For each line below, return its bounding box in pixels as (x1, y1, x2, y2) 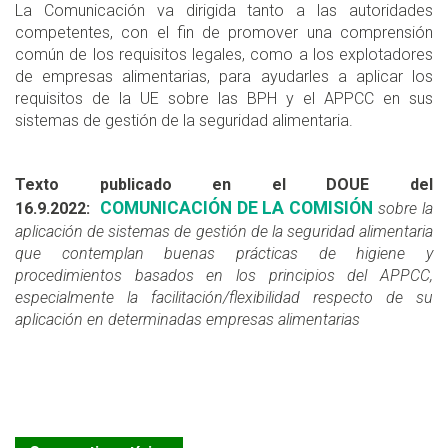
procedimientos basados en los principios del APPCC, (15, 266, 433, 286)
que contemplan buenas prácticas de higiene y (15, 244, 433, 264)
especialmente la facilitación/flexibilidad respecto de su (15, 288, 433, 308)
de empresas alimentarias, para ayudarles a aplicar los (15, 67, 433, 87)
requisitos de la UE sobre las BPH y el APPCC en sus (15, 89, 433, 109)
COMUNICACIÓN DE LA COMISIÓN (99, 198, 379, 219)
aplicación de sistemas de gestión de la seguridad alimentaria (15, 222, 433, 242)
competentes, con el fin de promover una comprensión (15, 23, 433, 43)
